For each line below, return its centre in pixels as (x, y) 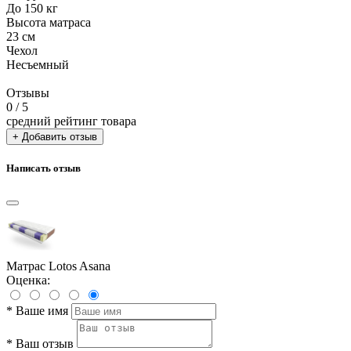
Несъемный (38, 64)
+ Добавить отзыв (55, 136)
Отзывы (28, 92)
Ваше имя (42, 311)
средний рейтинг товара (71, 121)
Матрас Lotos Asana (58, 266)
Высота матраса (49, 22)
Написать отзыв (43, 168)
